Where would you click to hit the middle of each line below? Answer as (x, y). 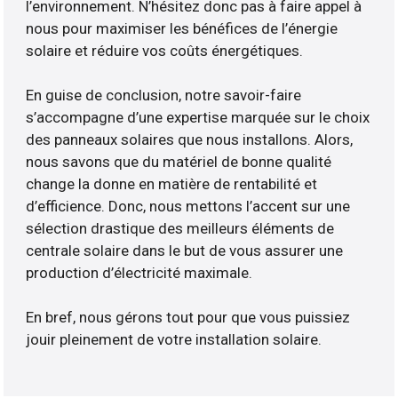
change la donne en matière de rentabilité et (172, 184)
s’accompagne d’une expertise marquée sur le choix (198, 118)
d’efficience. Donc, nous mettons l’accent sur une (188, 207)
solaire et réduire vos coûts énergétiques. (165, 51)
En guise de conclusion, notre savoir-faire (164, 96)
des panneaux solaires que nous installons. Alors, (190, 140)
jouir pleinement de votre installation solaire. (174, 340)
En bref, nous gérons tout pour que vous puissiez (188, 318)
